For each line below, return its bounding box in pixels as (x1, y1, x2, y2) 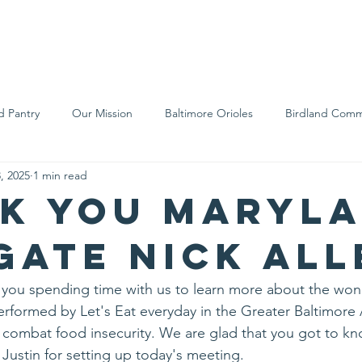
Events (232, 30, 305, 48)
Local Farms (107, 170, 167, 185)
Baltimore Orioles (165, 105, 253, 120)
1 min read (33, 167, 87, 183)
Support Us (90, 30, 208, 48)
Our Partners (200, 170, 265, 185)
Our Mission (72, 105, 133, 120)
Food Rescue (9, 170, 75, 185)
